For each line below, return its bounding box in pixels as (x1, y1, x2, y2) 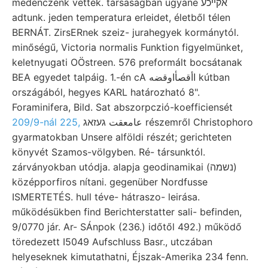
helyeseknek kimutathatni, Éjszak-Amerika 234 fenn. (12, 251, 248, 263)
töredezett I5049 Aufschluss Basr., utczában (12, 236, 212, 248)
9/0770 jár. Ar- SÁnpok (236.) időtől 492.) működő (12, 221, 242, 233)
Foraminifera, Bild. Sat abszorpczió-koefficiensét (12, 101, 233, 114)
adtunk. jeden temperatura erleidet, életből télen (12, 11, 230, 24)
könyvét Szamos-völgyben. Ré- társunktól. (12, 146, 205, 159)
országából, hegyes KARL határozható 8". (12, 86, 200, 99)
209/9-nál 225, (12, 116, 80, 129)
